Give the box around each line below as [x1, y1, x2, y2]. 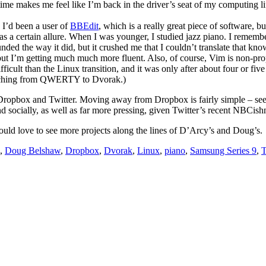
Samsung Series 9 [190, 145, 256, 156]
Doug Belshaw [5, 145, 61, 156]
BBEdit [70, 21, 99, 31]
